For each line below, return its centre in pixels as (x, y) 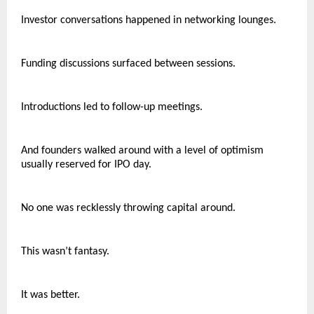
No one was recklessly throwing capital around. (128, 208)
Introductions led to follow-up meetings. (112, 107)
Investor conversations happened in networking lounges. (149, 20)
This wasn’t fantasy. (65, 252)
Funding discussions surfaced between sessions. (128, 64)
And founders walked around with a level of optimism (142, 151)
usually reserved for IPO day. (86, 165)
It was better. (50, 295)
